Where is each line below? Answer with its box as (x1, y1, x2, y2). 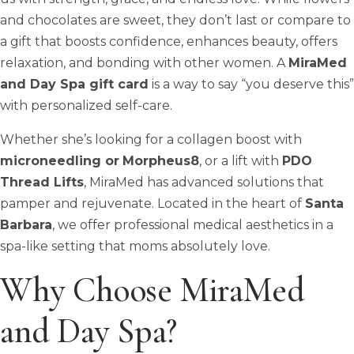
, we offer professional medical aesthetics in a (52, 217, 333, 232)
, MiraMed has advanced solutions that (84, 174, 324, 190)
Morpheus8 (122, 153, 199, 168)
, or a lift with (199, 153, 282, 168)
